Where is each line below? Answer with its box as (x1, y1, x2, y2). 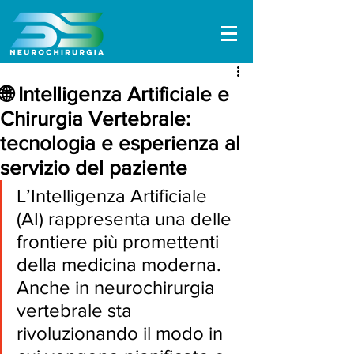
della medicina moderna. (17, 254, 226, 275)
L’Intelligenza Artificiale (17, 185, 212, 206)
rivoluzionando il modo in (17, 322, 228, 344)
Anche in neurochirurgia (17, 277, 220, 298)
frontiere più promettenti (17, 231, 224, 252)
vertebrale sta (17, 299, 137, 321)
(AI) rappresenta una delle (17, 208, 236, 229)
